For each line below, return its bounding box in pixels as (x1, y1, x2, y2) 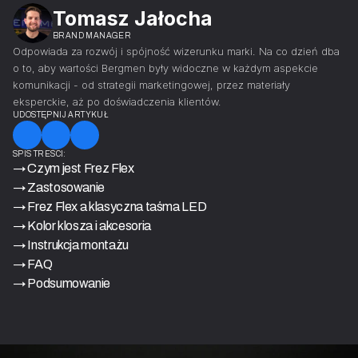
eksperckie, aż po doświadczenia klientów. (13, 96, 221, 108)
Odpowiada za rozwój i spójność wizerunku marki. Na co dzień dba (13, 46, 340, 58)
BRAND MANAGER (53, 30, 132, 42)
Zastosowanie (27, 177, 105, 197)
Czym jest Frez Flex (27, 158, 134, 178)
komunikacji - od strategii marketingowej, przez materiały (13, 79, 290, 91)
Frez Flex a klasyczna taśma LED (27, 197, 207, 217)
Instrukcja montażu (27, 235, 129, 255)
